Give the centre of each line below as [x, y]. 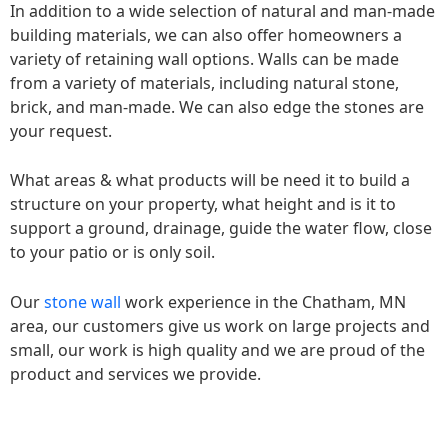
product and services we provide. [135, 373]
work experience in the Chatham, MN [263, 301]
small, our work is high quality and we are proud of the [217, 349]
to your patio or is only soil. [112, 252]
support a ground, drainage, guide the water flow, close [221, 228]
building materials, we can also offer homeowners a [206, 34]
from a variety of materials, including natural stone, [204, 82]
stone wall [82, 301]
